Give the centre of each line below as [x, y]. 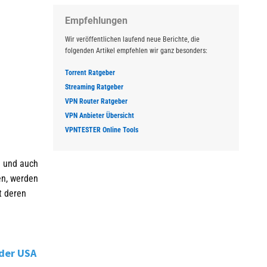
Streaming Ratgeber [94, 87]
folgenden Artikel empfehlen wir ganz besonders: [136, 51]
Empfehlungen [96, 21]
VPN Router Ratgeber [96, 101]
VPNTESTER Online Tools [101, 130]
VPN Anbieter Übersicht [99, 116]
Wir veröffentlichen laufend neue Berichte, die [132, 39]
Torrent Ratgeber [90, 73]
